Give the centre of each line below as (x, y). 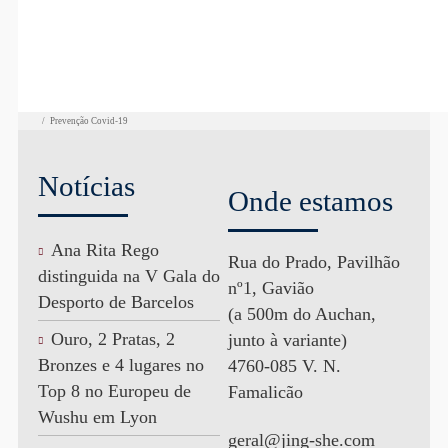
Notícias (86, 186)
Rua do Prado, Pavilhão (313, 262)
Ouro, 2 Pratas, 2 (112, 339)
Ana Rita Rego (104, 250)
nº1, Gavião (270, 288)
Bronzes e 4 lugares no (120, 365)
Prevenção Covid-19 (89, 121)
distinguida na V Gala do (128, 276)
